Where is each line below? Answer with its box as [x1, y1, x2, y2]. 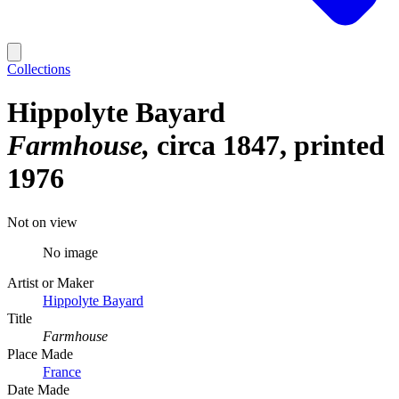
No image [43, 244, 98, 260]
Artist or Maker [7, 274, 94, 290]
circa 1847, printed [157, 129, 385, 162]
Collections [7, 61, 70, 77]
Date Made [7, 381, 69, 397]
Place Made [7, 346, 73, 362]
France [43, 363, 81, 379]
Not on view [7, 214, 77, 230]
